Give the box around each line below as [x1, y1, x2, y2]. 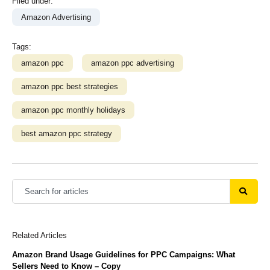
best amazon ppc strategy [21, 128, 112, 138]
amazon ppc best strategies [21, 81, 118, 91]
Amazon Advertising [21, 12, 91, 22]
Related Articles [12, 230, 67, 240]
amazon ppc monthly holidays [21, 105, 125, 115]
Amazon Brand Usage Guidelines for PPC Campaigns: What [12, 250, 235, 259]
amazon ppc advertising [91, 58, 174, 67]
